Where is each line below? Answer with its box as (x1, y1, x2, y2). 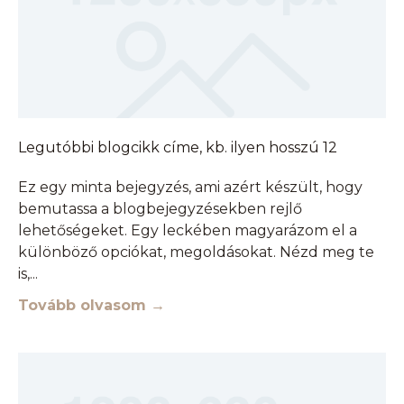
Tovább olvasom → (18, 297, 165, 315)
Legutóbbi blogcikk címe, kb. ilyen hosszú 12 (18, 139, 337, 157)
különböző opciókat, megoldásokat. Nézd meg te (18, 243, 374, 262)
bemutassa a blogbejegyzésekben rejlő (18, 200, 302, 218)
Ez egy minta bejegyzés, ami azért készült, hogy (18, 179, 363, 197)
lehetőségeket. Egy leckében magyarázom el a (18, 222, 357, 240)
